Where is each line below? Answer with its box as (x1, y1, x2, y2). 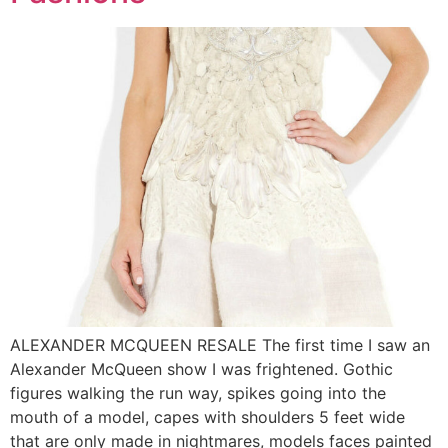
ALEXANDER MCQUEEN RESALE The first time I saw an (10, 334, 430, 355)
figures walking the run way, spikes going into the (10, 382, 386, 403)
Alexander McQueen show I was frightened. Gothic (10, 358, 393, 379)
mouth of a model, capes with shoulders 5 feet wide (10, 406, 405, 427)
